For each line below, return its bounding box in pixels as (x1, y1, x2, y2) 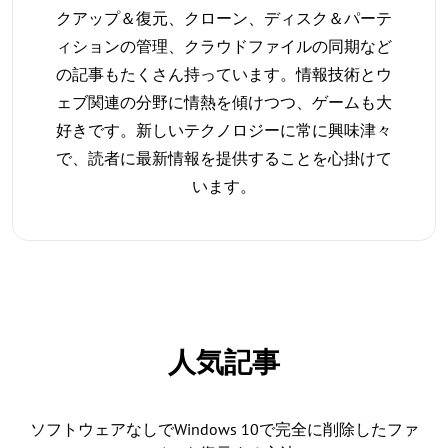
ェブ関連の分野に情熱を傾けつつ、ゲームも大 (56, 91, 392, 112)
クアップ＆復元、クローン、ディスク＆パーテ (56, 7, 392, 28)
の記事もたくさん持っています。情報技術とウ (56, 63, 392, 84)
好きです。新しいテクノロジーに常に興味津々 (56, 119, 392, 140)
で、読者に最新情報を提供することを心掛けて (56, 147, 392, 168)
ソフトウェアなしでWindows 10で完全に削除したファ (29, 418, 419, 439)
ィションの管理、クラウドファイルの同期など (56, 35, 392, 56)
